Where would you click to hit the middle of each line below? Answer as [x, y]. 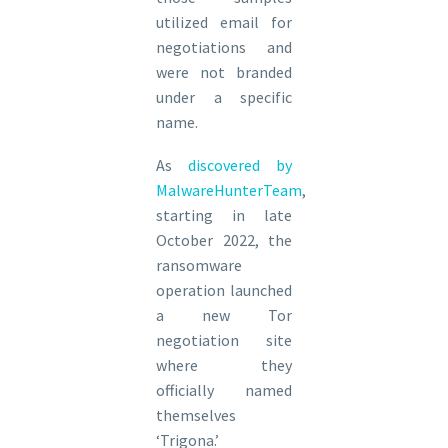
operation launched [224, 289]
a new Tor [224, 314]
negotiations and [224, 47]
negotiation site [224, 339]
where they [224, 364]
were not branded [224, 72]
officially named [224, 389]
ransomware [199, 264]
